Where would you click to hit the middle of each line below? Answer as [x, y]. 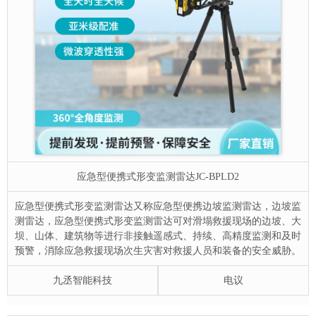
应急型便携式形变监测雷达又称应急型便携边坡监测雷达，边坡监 [158, 207]
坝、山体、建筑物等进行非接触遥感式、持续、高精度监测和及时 [158, 236]
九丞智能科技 [83, 281]
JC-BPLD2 [217, 177]
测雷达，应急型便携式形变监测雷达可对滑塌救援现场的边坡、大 [158, 221]
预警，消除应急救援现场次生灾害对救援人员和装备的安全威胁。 [158, 251]
